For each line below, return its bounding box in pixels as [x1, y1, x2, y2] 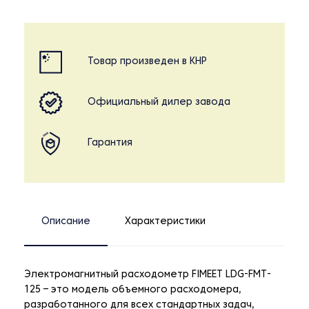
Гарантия [88, 139, 132, 148]
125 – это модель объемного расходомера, [24, 286, 241, 295]
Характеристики [125, 217, 206, 227]
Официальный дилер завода [88, 98, 230, 108]
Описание [41, 217, 90, 227]
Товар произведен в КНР [88, 57, 207, 67]
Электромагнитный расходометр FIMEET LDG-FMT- [24, 270, 271, 280]
